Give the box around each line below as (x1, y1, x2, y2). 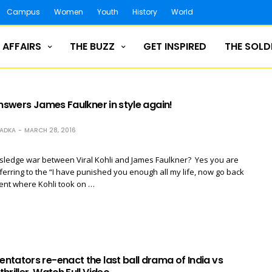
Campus (7, 7, 40, 17)
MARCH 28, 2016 (24, 125, 76, 135)
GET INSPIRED (143, 39, 206, 54)
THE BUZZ (69, 39, 115, 54)
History (132, 7, 157, 17)
